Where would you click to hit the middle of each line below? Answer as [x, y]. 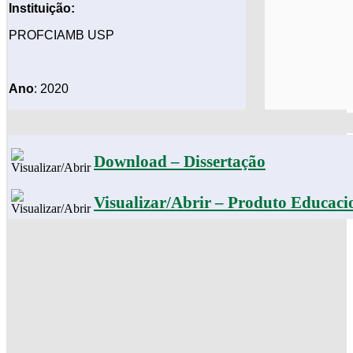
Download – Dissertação [180, 162]
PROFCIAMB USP [61, 35]
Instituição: [42, 9]
